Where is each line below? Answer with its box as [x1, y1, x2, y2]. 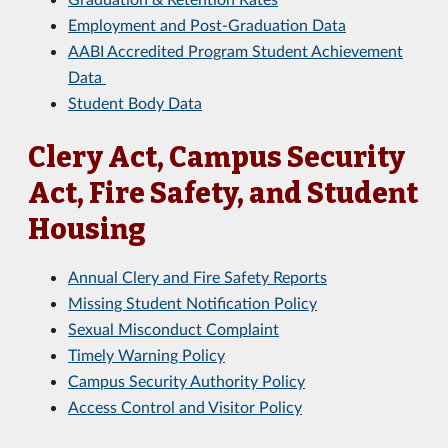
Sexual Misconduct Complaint [68, 319, 279, 338]
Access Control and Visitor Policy [68, 397, 302, 416]
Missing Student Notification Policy [68, 293, 317, 312]
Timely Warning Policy [68, 345, 225, 364]
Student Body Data [68, 93, 202, 112]
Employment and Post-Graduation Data [68, 15, 346, 34]
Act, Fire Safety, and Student [28, 177, 418, 210]
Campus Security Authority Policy [68, 371, 305, 390]
